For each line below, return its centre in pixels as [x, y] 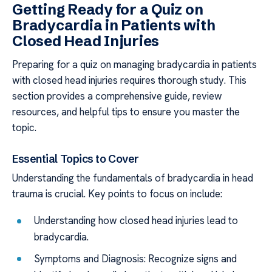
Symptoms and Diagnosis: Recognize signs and [136, 258]
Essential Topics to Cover [76, 158]
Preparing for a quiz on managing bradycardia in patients [134, 65]
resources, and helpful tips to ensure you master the [126, 112]
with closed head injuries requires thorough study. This [129, 80]
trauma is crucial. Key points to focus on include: [117, 193]
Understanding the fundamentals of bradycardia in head [133, 178]
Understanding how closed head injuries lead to [136, 221]
